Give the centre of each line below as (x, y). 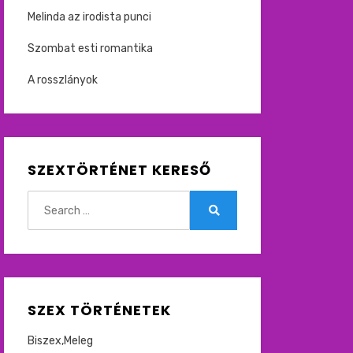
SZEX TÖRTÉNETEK (99, 310)
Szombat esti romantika (90, 48)
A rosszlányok (62, 80)
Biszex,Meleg (60, 341)
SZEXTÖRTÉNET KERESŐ (119, 170)
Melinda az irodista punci (89, 17)
